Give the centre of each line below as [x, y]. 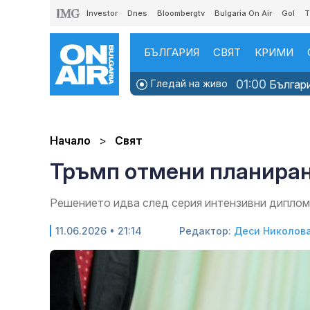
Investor [102, 13]
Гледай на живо [188, 83]
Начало [70, 141]
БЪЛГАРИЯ [172, 52]
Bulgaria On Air [243, 13]
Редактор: [207, 231]
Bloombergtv [181, 13]
